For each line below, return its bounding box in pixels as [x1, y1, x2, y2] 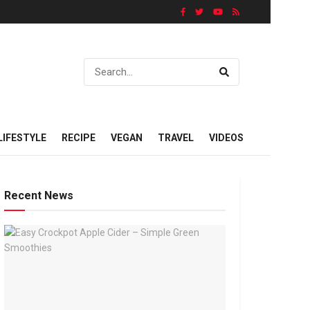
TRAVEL [158, 132, 194, 143]
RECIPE [62, 132, 95, 143]
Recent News [4, 189, 73, 202]
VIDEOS [209, 132, 244, 143]
